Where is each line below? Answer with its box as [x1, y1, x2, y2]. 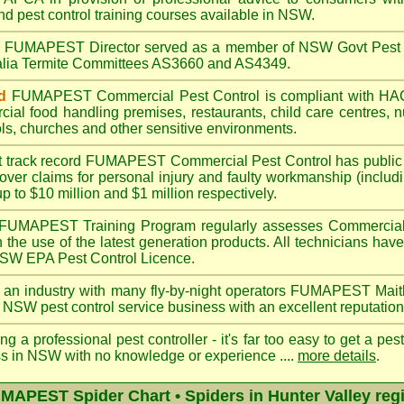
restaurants [190, 105, 262, 120]
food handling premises [30, 105, 183, 120]
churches [20, 121, 78, 136]
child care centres [270, 105, 386, 120]
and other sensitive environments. [78, 121, 297, 136]
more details [298, 348, 376, 363]
